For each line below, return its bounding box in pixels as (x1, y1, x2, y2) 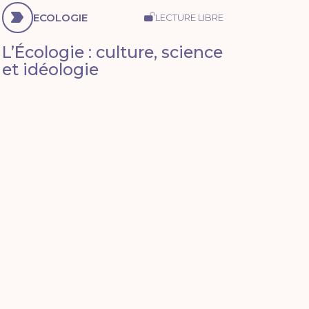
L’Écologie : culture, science (1, 41, 223, 62)
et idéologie (1, 59, 99, 79)
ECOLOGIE (32, 10, 88, 24)
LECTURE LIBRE (154, 11, 223, 23)
